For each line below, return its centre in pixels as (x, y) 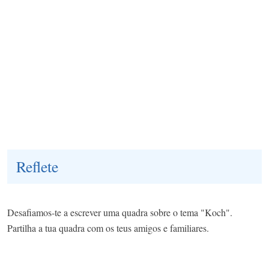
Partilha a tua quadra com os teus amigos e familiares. (110, 228)
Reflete (37, 167)
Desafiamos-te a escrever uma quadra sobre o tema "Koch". (120, 213)
